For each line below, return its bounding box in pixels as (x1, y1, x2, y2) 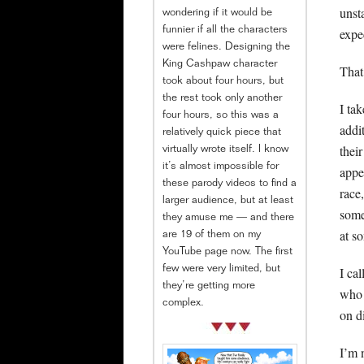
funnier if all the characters (162, 25, 288, 37)
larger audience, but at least (162, 196, 293, 207)
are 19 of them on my (162, 230, 261, 241)
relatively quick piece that (162, 128, 281, 139)
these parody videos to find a (162, 179, 297, 190)
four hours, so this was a (162, 110, 279, 122)
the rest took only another (162, 93, 282, 105)
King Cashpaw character (162, 59, 277, 71)
